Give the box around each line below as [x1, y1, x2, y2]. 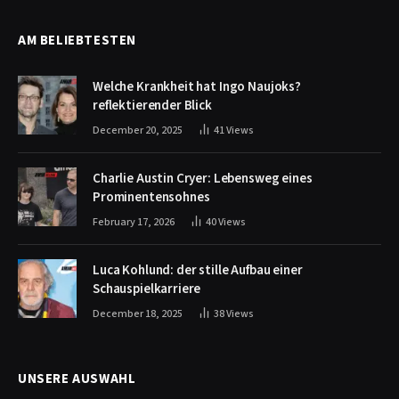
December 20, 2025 [93, 123, 183, 138]
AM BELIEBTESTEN [18, 31, 136, 50]
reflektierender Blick [93, 96, 212, 115]
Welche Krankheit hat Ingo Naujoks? [93, 77, 301, 96]
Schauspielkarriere [93, 280, 201, 298]
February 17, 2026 [93, 215, 175, 230]
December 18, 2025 [93, 306, 183, 322]
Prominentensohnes [93, 188, 210, 207]
